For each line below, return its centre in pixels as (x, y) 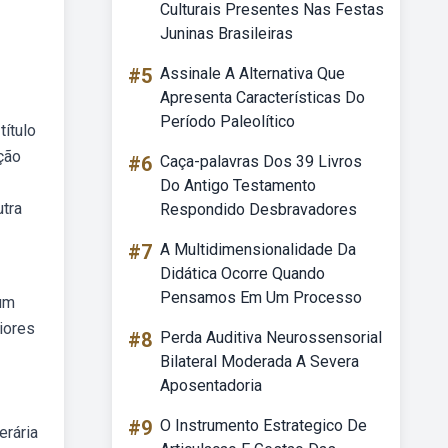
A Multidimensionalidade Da (258, 249)
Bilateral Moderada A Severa (259, 361)
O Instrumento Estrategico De (263, 425)
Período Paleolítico (227, 121)
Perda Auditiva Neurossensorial (271, 337)
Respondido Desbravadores (258, 209)
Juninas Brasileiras (226, 33)
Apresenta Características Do (262, 97)
